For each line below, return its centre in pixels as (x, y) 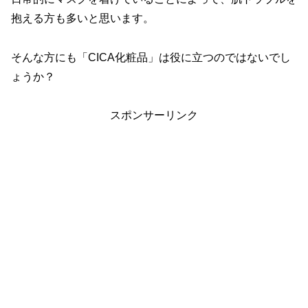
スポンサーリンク (154, 115)
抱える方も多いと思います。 (82, 18)
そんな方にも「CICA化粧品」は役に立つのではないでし (151, 57)
